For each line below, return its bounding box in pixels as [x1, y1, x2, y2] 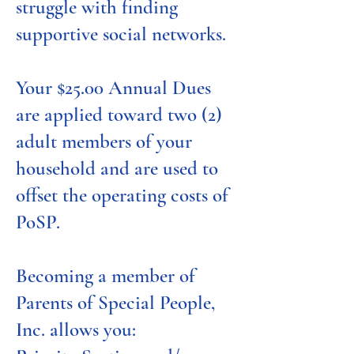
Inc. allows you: [16, 318, 136, 341]
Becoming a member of [16, 264, 195, 288]
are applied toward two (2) [16, 103, 222, 126]
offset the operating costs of [16, 183, 228, 207]
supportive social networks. [16, 22, 226, 46]
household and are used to [16, 156, 218, 180]
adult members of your [16, 130, 192, 153]
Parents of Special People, [16, 291, 216, 314]
